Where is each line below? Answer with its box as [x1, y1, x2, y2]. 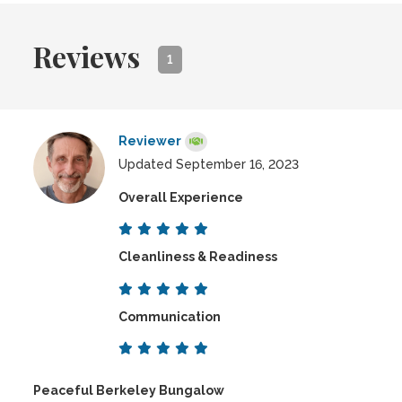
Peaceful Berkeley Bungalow [33, 383, 225, 398]
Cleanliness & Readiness [118, 249, 278, 265]
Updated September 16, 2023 [118, 157, 300, 171]
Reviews [33, 37, 141, 75]
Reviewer [118, 134, 182, 148]
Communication [118, 309, 222, 324]
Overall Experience [118, 190, 244, 205]
